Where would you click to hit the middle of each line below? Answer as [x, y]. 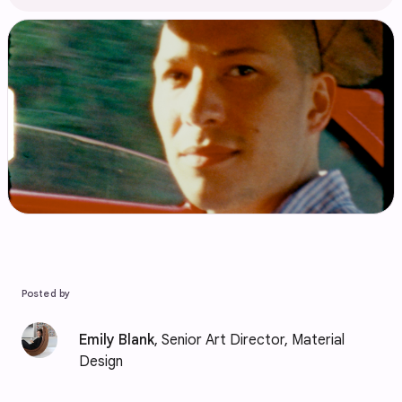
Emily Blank [117, 340]
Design [101, 362]
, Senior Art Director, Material [249, 340]
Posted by [46, 293]
